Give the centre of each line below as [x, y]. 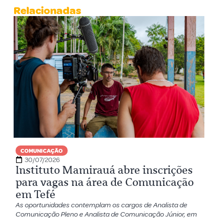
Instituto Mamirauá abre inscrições [104, 170]
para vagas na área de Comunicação [105, 182]
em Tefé [36, 194]
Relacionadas [48, 10]
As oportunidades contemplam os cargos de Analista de [102, 205]
